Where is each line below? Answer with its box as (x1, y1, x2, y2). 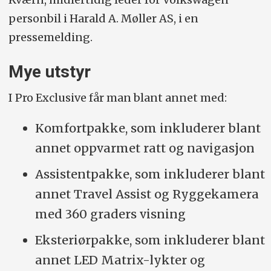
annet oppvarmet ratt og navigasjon (34, 140, 255, 156)
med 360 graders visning (34, 206, 186, 222)
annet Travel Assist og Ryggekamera (34, 186, 259, 202)
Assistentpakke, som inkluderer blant (34, 166, 265, 182)
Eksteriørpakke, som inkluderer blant (34, 232, 265, 248)
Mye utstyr (8, 61, 91, 82)
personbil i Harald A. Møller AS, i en (8, 11, 198, 26)
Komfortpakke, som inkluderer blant (34, 120, 261, 136)
